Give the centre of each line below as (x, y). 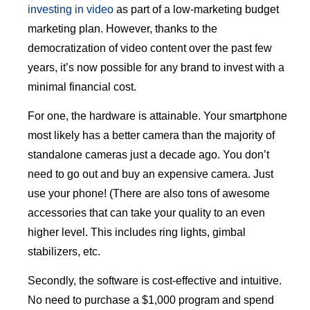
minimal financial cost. (82, 86)
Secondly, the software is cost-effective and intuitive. (155, 281)
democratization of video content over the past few (150, 48)
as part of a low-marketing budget (196, 9)
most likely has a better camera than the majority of (151, 135)
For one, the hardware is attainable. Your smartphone (157, 116)
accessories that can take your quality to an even (146, 212)
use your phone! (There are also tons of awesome (149, 193)
